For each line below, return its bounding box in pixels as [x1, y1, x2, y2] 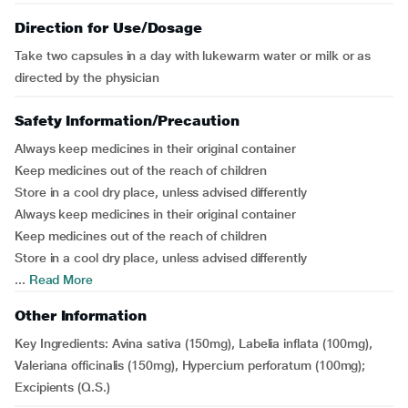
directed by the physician [15, 70, 159, 85]
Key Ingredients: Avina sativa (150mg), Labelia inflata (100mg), [15, 336, 372, 351]
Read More [25, 272, 93, 287]
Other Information [15, 307, 147, 324]
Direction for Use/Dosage [15, 19, 203, 36]
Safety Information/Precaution [15, 112, 240, 129]
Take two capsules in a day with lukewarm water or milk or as [15, 48, 372, 63]
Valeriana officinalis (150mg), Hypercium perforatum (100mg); [15, 358, 366, 372]
